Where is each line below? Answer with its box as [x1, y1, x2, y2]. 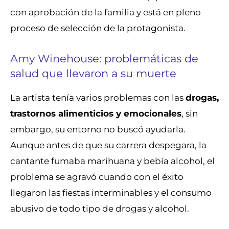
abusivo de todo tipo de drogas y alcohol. [10, 203, 189, 214]
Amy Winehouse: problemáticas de [10, 52, 198, 65]
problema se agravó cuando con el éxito [10, 171, 184, 182]
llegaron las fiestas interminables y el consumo [10, 187, 212, 198]
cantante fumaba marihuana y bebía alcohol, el [10, 155, 215, 167]
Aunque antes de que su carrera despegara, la [10, 140, 207, 151]
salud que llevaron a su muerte [10, 66, 176, 80]
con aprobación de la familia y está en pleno [10, 6, 201, 17]
